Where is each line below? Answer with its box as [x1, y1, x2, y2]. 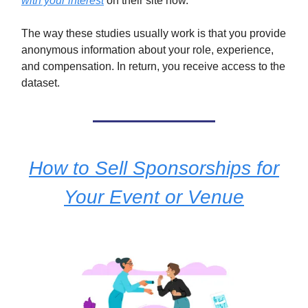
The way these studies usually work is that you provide [21, 27, 286, 39]
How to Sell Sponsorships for [29, 157, 279, 179]
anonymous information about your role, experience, [21, 44, 274, 56]
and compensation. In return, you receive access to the [21, 60, 285, 72]
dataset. [21, 77, 60, 89]
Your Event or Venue [64, 186, 244, 208]
